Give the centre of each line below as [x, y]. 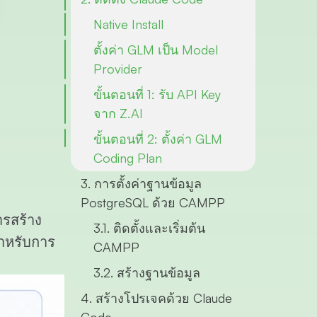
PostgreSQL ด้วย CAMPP [152, 202]
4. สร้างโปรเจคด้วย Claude [156, 298]
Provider [117, 69]
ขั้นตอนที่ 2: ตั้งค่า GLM [157, 139]
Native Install [128, 24]
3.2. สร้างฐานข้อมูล [146, 272]
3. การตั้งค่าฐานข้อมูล [141, 183]
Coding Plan [127, 158]
